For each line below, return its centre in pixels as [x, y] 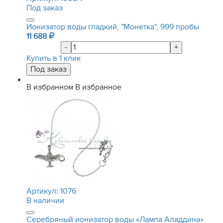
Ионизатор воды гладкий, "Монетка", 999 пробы [113, 27]
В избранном [50, 87]
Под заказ [45, 8]
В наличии [45, 201]
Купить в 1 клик [54, 58]
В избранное [98, 87]
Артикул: [43, 191]
